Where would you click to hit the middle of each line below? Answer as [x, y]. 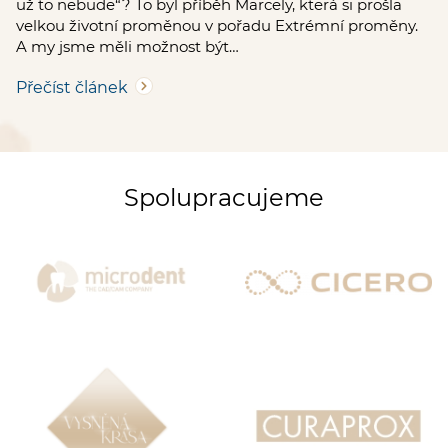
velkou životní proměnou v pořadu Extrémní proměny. [217, 25]
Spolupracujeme [224, 197]
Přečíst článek [72, 87]
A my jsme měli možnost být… [127, 46]
